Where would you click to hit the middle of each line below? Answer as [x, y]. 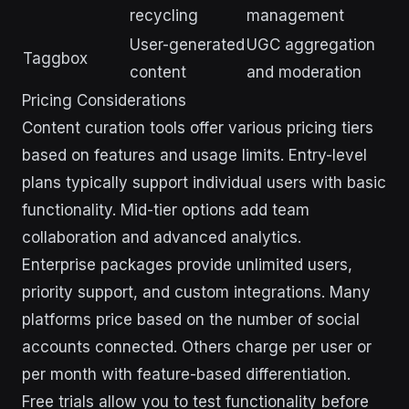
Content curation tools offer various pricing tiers [198, 128]
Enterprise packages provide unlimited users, [187, 265]
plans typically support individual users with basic [204, 183]
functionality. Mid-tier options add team [166, 210]
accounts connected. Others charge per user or [197, 347]
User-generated [187, 45]
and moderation [304, 72]
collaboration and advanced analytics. [162, 237]
